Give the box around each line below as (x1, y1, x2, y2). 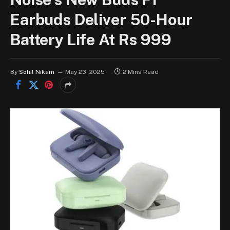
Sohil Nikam (19, 68, 54, 76)
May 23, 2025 (65, 68, 105, 76)
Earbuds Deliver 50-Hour (10, 10, 193, 29)
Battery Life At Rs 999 (10, 30, 171, 49)
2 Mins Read (123, 68, 159, 76)
